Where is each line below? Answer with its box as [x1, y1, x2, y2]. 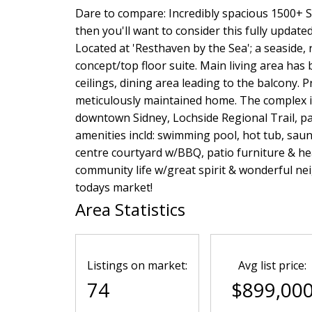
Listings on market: [86, 257, 187, 273]
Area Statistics [75, 197, 185, 221]
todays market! [75, 179, 153, 195]
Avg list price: [238, 257, 307, 273]
